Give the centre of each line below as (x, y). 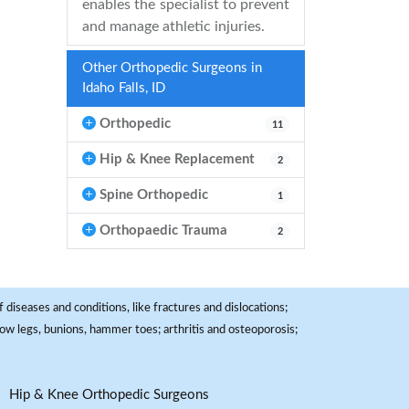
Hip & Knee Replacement (175, 159)
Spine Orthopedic (152, 195)
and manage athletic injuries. (173, 26)
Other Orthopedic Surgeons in (172, 68)
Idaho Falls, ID (124, 88)
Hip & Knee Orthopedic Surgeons (109, 395)
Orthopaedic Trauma (162, 231)
